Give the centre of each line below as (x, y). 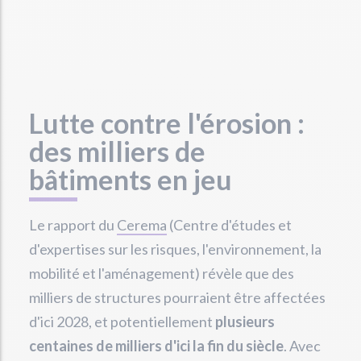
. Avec (302, 345)
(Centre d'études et (229, 224)
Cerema (142, 224)
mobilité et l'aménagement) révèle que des (162, 273)
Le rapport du (73, 224)
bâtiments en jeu (131, 179)
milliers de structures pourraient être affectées (177, 297)
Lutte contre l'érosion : (167, 122)
